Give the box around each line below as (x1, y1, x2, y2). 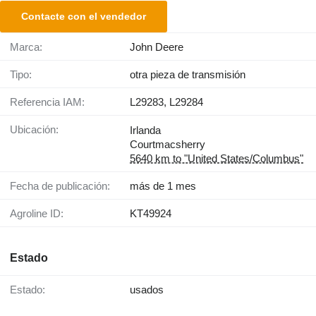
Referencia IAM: (18, 95, 85, 108)
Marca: (19, 40, 42, 53)
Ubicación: (18, 123, 59, 135)
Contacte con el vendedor (21, 10, 146, 22)
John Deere (130, 40, 183, 53)
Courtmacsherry (130, 138, 205, 150)
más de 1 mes (130, 179, 196, 192)
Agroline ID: (17, 207, 63, 219)
